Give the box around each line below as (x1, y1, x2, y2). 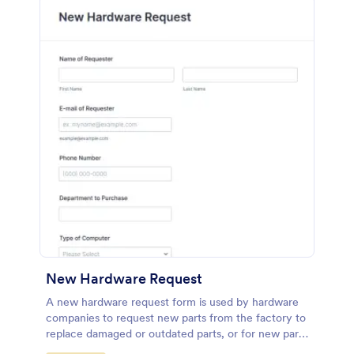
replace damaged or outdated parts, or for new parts (46, 326, 307, 341)
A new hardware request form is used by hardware (46, 295, 299, 309)
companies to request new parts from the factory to (46, 311, 306, 325)
